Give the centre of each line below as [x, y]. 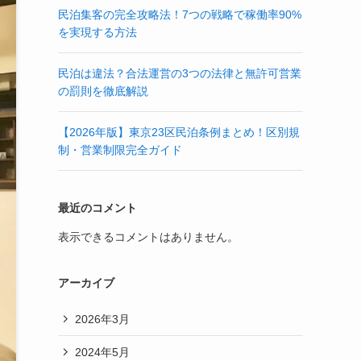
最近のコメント [98, 208]
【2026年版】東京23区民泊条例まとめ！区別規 [179, 132]
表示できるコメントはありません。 [148, 237]
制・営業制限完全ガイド [120, 150]
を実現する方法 [98, 32]
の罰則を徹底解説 [103, 91]
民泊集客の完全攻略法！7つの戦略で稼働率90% [180, 15]
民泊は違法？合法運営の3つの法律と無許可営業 [180, 73]
